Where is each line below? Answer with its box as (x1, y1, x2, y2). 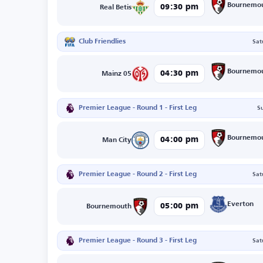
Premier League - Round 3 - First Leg (79, 237, 197, 244)
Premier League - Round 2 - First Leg (79, 171, 197, 178)
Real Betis (100, 4, 132, 11)
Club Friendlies (79, 38, 126, 45)
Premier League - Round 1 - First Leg (79, 104, 197, 112)
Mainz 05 (102, 70, 132, 77)
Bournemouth (86, 203, 132, 210)
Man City (102, 136, 132, 144)
